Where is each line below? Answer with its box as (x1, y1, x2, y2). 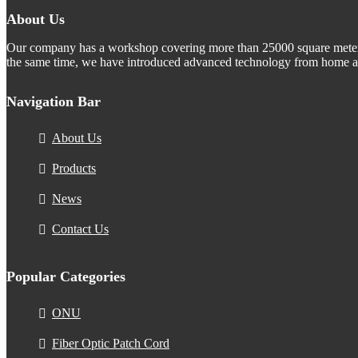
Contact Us (52, 222, 109, 237)
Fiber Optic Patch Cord (52, 336, 169, 351)
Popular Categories (6, 268, 125, 285)
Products (52, 161, 96, 176)
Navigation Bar (6, 93, 101, 110)
